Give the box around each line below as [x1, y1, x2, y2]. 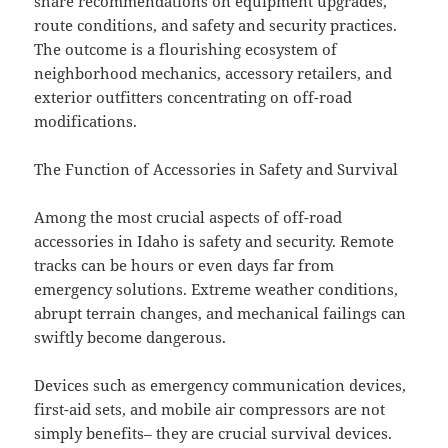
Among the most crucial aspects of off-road [34, 207, 343, 228]
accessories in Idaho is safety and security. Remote [34, 231, 395, 252]
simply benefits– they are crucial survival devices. [34, 423, 393, 444]
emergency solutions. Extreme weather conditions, [34, 279, 399, 300]
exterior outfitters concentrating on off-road [34, 87, 353, 108]
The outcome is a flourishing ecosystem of [34, 39, 338, 60]
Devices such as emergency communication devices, [34, 375, 407, 396]
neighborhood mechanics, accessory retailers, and [34, 63, 393, 84]
